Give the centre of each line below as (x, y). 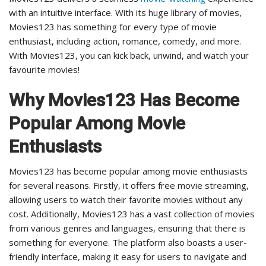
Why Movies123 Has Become (124, 100)
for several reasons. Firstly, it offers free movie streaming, (129, 186)
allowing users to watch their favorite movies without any (126, 200)
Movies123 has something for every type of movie (113, 27)
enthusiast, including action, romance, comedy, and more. (125, 41)
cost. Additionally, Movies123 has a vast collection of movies (132, 214)
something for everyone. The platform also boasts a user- (128, 243)
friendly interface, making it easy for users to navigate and (128, 257)
